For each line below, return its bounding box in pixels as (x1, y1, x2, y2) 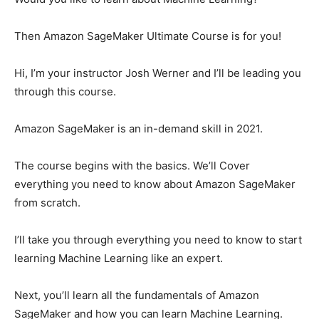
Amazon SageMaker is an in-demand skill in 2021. (14, 122, 263, 136)
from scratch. (14, 196, 80, 210)
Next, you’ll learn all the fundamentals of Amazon (14, 288, 259, 303)
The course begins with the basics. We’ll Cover (14, 159, 250, 173)
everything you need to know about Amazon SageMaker (14, 177, 296, 192)
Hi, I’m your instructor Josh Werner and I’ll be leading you (14, 66, 301, 80)
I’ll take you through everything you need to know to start (14, 233, 302, 247)
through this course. (14, 85, 116, 99)
